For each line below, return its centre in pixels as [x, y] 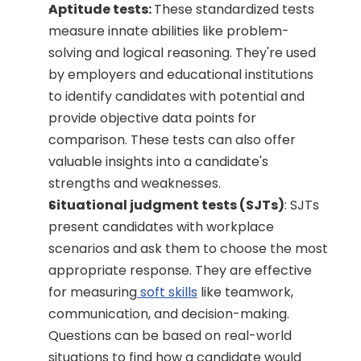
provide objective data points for [152, 118]
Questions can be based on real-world [170, 336]
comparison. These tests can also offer [172, 140]
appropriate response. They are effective [180, 270]
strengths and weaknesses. [135, 183]
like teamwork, [245, 292]
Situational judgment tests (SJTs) [166, 205]
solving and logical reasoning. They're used [182, 53]
